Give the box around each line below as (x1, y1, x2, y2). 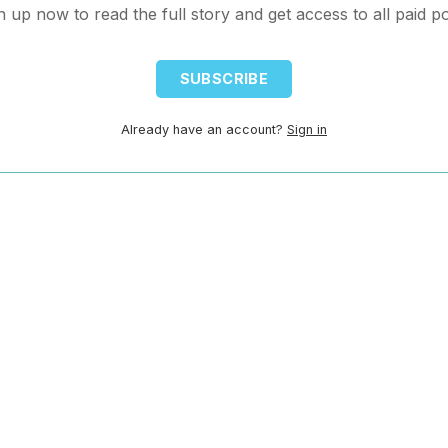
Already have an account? (121, 121, 283, 137)
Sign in (287, 121, 327, 137)
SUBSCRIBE (179, 70, 269, 88)
